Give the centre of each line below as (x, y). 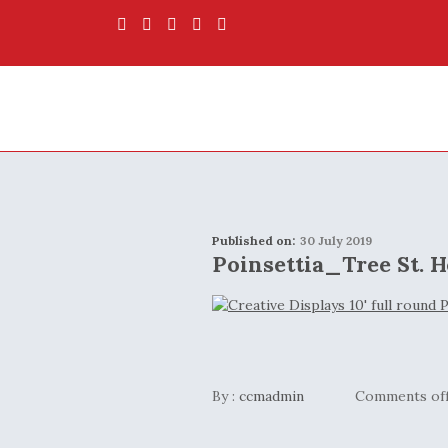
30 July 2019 (336, 240)
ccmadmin (271, 396)
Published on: (253, 240)
